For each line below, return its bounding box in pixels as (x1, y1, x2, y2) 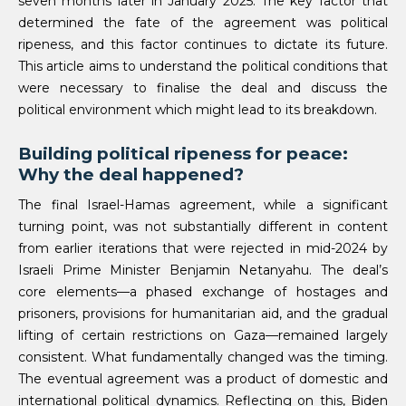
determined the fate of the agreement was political (18, 14, 388, 32)
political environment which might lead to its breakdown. (18, 101, 377, 119)
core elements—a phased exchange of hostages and (18, 284, 388, 301)
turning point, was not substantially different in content (18, 218, 388, 236)
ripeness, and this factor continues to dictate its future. (18, 36, 388, 53)
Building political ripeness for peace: (18, 143, 348, 165)
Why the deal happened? (18, 164, 244, 186)
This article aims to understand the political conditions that (18, 58, 388, 75)
